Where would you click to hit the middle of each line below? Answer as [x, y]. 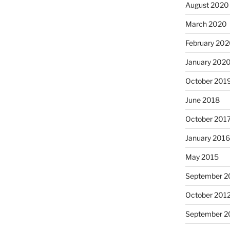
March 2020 [206, 24]
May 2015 [202, 157]
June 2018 [203, 100]
